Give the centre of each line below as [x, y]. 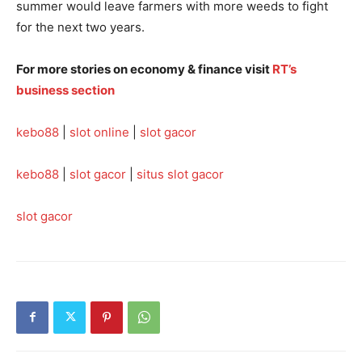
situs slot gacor [180, 174]
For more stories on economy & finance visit [144, 69]
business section [65, 90]
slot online [99, 132]
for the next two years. [80, 27]
